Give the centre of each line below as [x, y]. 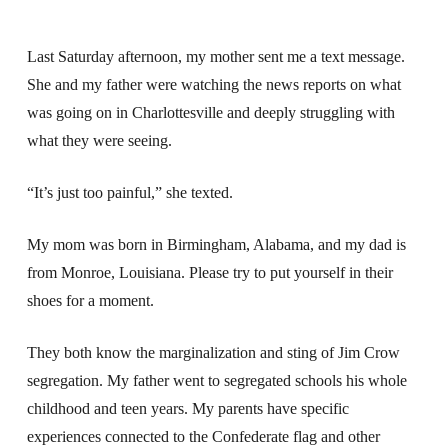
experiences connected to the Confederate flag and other [203, 436]
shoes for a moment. [90, 300]
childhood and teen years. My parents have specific [187, 408]
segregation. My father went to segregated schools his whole [216, 380]
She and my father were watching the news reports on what [213, 84]
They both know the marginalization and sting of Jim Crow [213, 352]
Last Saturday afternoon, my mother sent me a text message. [215, 56]
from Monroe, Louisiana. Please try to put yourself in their [209, 272]
